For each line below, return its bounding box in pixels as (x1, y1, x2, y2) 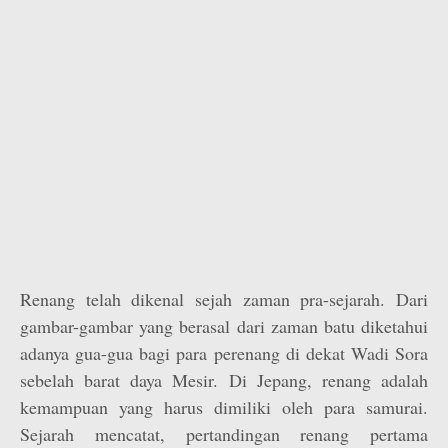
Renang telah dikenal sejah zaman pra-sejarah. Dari (20, 287, 428, 311)
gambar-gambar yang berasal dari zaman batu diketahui (20, 314, 428, 338)
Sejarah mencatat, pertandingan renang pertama (20, 422, 428, 446)
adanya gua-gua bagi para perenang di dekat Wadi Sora (20, 341, 428, 365)
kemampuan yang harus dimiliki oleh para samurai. (20, 395, 428, 419)
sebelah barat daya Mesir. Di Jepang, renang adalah (20, 368, 428, 392)
